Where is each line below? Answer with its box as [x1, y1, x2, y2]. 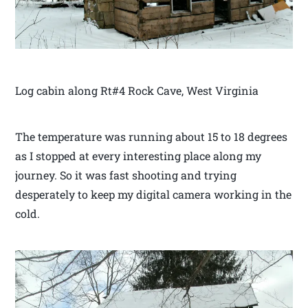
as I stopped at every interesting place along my [15, 148, 262, 163]
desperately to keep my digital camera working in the [15, 186, 292, 201]
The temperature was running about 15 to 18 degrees [15, 129, 288, 144]
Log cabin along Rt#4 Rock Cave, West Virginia [15, 82, 259, 98]
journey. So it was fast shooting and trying [15, 167, 237, 182]
